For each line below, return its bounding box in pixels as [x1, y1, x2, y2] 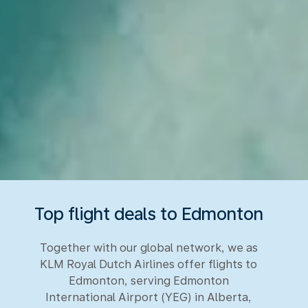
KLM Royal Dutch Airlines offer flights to [40, 258, 257, 271]
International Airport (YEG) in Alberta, [45, 291, 252, 304]
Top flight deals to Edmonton [34, 203, 263, 224]
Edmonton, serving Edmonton [68, 274, 229, 287]
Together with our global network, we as [39, 241, 258, 254]
